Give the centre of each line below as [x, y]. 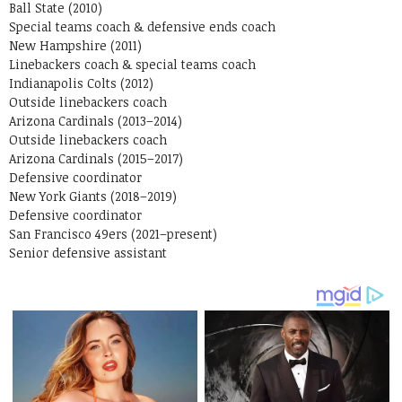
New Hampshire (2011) [75, 45]
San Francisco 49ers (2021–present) [113, 234]
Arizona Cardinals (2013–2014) [96, 121]
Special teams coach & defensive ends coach [142, 26]
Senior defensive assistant [88, 253]
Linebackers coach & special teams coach [132, 64]
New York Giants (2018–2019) [93, 196]
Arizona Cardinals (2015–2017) [96, 158]
